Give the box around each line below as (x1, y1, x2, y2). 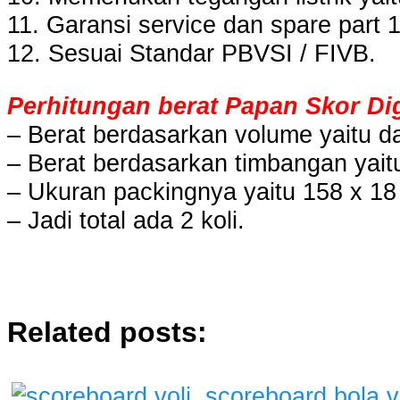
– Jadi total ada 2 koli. (7, 206, 245, 235)
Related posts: (7, 316, 207, 349)
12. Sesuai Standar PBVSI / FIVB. (7, 39, 376, 68)
